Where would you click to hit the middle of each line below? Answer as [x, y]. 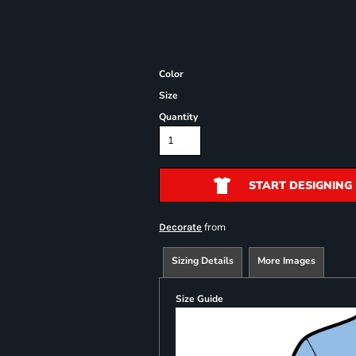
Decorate [181, 226]
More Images [287, 260]
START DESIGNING [300, 185]
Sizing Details [203, 260]
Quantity [179, 116]
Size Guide [200, 298]
